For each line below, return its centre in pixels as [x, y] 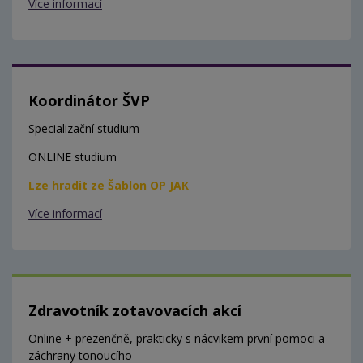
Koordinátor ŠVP [89, 101]
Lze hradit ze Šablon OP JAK [109, 186]
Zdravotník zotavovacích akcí [135, 311]
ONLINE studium [73, 157]
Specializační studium [84, 129]
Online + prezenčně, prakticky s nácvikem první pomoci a [177, 339]
